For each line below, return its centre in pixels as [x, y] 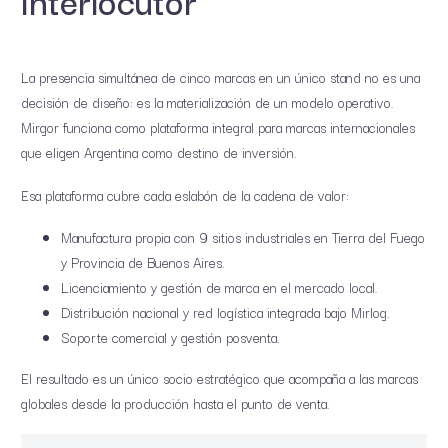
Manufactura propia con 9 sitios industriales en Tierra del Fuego [243, 237]
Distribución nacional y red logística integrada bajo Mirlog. [225, 312]
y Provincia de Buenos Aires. [143, 262]
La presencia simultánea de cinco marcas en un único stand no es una [220, 77]
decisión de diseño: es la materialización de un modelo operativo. [207, 102]
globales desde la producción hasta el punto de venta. [175, 403]
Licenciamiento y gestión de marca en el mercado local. [219, 287]
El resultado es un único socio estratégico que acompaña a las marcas [219, 378]
